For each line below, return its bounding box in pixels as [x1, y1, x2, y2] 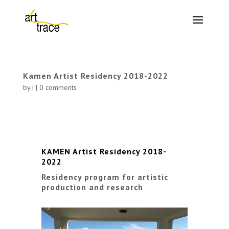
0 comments [39, 83, 77, 92]
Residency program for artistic [41, 172, 168, 182]
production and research [41, 182, 143, 192]
